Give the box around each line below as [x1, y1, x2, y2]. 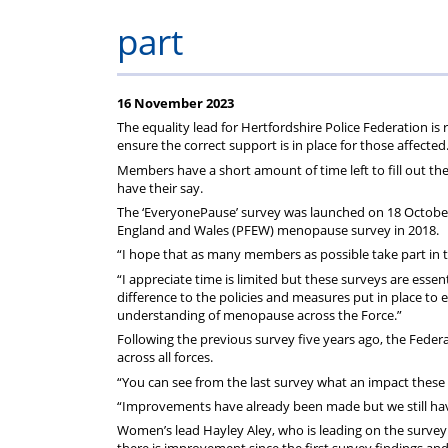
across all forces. [117, 348, 213, 367]
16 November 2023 [117, 93, 234, 112]
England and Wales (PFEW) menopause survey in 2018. [117, 220, 442, 239]
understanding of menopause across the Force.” [117, 305, 402, 324]
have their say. [117, 178, 203, 197]
